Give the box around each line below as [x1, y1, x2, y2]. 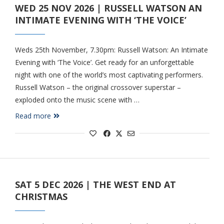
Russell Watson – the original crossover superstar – [14, 82, 181, 92]
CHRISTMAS [14, 190, 67, 202]
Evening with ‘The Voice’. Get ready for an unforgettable [14, 57, 194, 67]
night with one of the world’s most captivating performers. [14, 70, 203, 79]
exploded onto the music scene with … [14, 95, 139, 104]
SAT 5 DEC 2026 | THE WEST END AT [14, 178, 176, 190]
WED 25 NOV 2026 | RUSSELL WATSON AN [14, 2, 202, 14]
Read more [14, 111, 51, 120]
